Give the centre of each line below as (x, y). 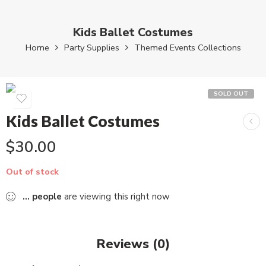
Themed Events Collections (187, 47)
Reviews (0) (133, 244)
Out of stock (32, 172)
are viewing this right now (116, 197)
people (47, 197)
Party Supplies (91, 47)
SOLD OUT (231, 94)
